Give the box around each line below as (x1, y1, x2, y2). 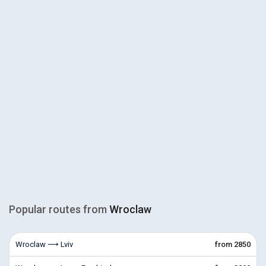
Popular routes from (9, 203, 109, 216)
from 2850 (215, 240, 251, 249)
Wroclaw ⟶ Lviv (15, 240, 73, 249)
